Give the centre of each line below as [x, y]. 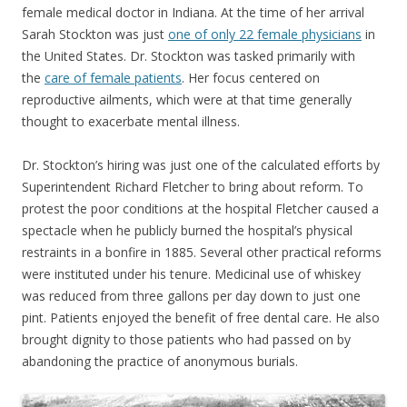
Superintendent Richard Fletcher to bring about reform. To [193, 187]
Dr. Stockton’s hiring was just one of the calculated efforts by [201, 165]
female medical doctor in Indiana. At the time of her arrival [193, 12]
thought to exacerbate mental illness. [131, 121]
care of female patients [113, 78]
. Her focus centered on [251, 78]
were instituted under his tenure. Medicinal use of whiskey [191, 274]
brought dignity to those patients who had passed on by [186, 339]
